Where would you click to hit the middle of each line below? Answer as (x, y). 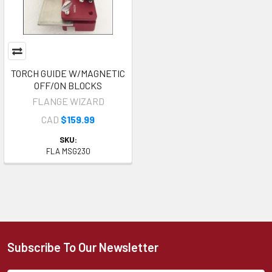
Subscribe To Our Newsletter (83, 247)
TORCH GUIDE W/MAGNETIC (68, 73)
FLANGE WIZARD (68, 101)
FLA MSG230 (68, 151)
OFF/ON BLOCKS (68, 85)
